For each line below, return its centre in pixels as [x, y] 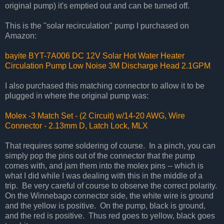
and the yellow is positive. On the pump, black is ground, [105, 205]
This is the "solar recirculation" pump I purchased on [97, 25]
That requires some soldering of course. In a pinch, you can [110, 145]
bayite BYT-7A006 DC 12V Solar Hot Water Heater [95, 55]
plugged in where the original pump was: [77, 95]
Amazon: [21, 35]
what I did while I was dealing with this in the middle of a [104, 175]
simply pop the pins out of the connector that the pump [100, 155]
